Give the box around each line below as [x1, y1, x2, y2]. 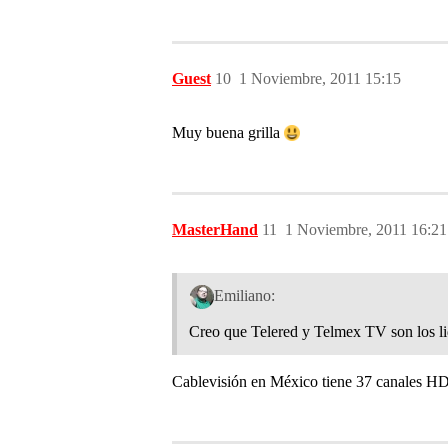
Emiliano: [213, 287, 275, 305]
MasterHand [172, 220, 258, 238]
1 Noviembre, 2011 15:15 [239, 69, 401, 87]
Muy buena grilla [172, 123, 284, 141]
